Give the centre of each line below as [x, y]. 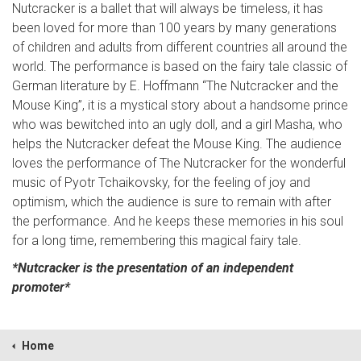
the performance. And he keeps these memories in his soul [178, 222]
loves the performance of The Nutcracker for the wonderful [179, 164]
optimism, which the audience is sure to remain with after [172, 202]
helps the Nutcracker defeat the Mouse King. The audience [177, 144]
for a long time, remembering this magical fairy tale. [157, 241]
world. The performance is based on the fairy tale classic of [180, 67]
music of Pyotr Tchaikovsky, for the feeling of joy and [161, 183]
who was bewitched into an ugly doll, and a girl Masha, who [177, 125]
